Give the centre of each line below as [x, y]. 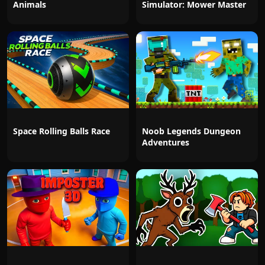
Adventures [166, 142]
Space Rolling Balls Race [62, 131]
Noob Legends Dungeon [191, 131]
